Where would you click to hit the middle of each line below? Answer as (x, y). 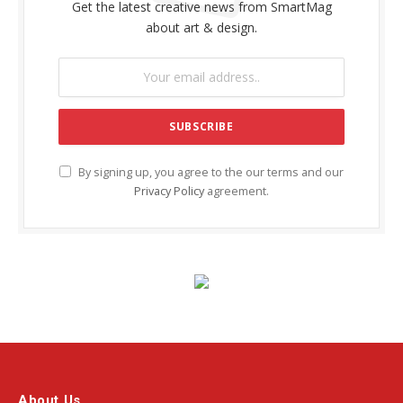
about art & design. (201, 27)
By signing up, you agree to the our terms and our (210, 172)
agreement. (237, 191)
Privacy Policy (169, 191)
